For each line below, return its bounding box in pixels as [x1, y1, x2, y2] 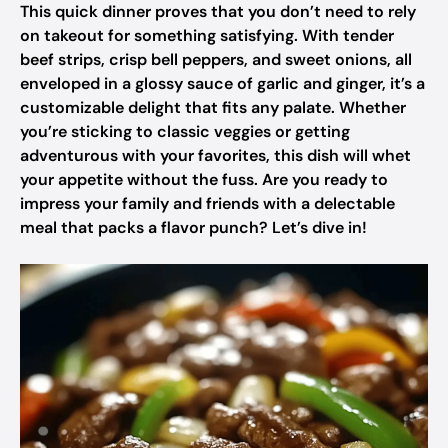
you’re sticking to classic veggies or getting [20, 121, 350, 142]
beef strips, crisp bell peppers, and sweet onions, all [20, 49, 412, 70]
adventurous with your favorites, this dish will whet [20, 145, 411, 166]
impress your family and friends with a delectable [20, 193, 395, 214]
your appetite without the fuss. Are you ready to [20, 169, 388, 190]
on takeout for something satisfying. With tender [20, 25, 394, 46]
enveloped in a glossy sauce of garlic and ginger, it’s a [20, 73, 425, 94]
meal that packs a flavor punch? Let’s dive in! [20, 217, 367, 238]
